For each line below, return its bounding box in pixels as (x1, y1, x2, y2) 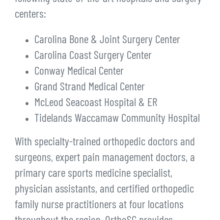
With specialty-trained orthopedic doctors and (15, 137, 195, 148)
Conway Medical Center (34, 66, 124, 78)
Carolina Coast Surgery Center (34, 50, 152, 62)
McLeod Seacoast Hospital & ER (34, 97, 157, 109)
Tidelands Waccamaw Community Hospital (34, 113, 200, 125)
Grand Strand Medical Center (34, 82, 145, 93)
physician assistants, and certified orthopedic (15, 184, 194, 195)
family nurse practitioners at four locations (15, 199, 184, 211)
